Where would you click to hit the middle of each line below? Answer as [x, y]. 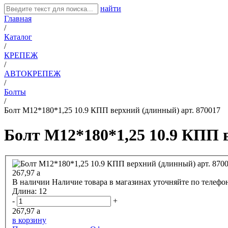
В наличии [31, 182]
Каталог [18, 37]
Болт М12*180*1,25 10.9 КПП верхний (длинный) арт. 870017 [112, 110]
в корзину [29, 220]
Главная [18, 18]
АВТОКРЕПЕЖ [32, 73]
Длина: [25, 191]
